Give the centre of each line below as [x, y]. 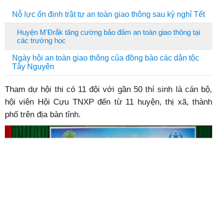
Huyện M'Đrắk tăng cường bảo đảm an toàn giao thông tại [108, 32]
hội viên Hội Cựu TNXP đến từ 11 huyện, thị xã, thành [108, 102]
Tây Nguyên [33, 67]
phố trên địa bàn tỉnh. [43, 114]
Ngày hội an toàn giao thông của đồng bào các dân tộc [106, 58]
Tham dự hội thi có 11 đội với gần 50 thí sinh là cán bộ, [108, 89]
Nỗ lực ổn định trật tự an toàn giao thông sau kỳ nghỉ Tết [108, 14]
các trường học [41, 40]
